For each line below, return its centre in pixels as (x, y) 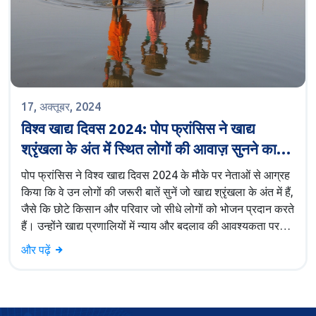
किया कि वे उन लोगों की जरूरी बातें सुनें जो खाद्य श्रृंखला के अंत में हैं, (157, 192)
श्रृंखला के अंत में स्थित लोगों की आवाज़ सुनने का (149, 149)
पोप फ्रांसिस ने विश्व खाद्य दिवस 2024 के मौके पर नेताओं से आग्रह (156, 175)
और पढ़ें (37, 250)
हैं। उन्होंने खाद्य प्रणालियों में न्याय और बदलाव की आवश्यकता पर (150, 226)
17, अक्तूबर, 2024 (61, 107)
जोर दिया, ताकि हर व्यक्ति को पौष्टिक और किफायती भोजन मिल (147, 243)
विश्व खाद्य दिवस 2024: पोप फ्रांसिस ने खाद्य (138, 129)
